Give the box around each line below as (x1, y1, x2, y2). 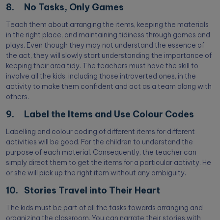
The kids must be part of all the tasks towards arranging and (6, 203, 203, 213)
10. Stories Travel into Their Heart (6, 185, 160, 196)
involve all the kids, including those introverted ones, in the (6, 72, 196, 81)
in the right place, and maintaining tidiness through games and (6, 30, 210, 40)
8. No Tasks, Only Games (6, 1, 124, 13)
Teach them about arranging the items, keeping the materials (6, 20, 209, 29)
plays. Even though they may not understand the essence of (6, 41, 204, 50)
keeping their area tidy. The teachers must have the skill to (6, 61, 198, 71)
